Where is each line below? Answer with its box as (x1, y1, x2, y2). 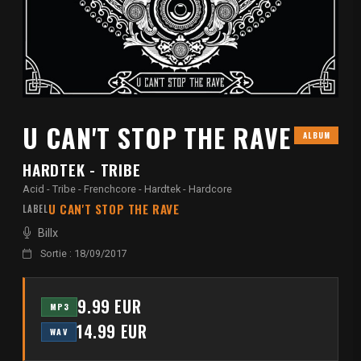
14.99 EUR (77, 319, 147, 344)
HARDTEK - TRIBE (23, 158, 141, 182)
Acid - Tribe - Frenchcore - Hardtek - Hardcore (23, 183, 232, 196)
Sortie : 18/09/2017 (38, 247, 127, 260)
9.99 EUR (77, 294, 142, 319)
